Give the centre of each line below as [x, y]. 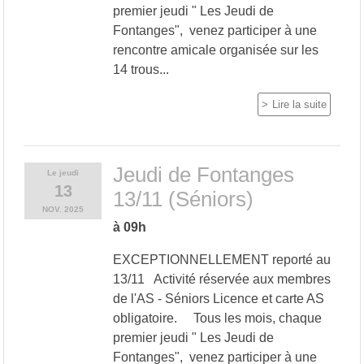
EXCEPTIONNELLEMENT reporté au [221, 259]
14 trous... [141, 69]
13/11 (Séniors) [183, 199]
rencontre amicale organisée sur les [215, 50]
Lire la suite [299, 104]
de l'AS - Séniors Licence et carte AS [218, 298]
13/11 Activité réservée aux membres [221, 279]
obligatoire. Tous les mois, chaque [217, 318]
